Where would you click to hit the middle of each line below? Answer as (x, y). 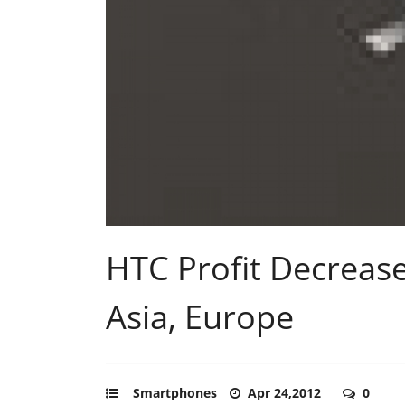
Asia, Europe (200, 316)
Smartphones (175, 392)
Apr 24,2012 (286, 392)
